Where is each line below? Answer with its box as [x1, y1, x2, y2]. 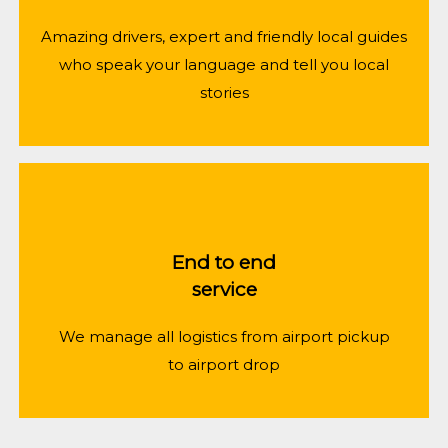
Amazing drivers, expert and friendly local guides [41, 27, 407, 47]
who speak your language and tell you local [59, 55, 389, 75]
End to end [172, 251, 276, 275]
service [191, 278, 257, 302]
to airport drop [168, 355, 280, 375]
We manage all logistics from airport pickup [58, 327, 390, 347]
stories [199, 83, 249, 103]
